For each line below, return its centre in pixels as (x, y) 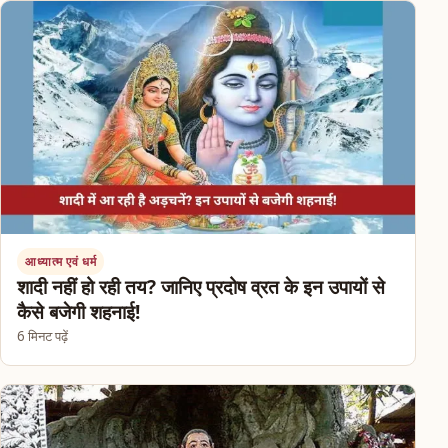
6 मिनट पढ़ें (42, 335)
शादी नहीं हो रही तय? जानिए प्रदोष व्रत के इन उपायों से (201, 286)
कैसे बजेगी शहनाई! (78, 311)
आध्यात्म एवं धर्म (61, 261)
